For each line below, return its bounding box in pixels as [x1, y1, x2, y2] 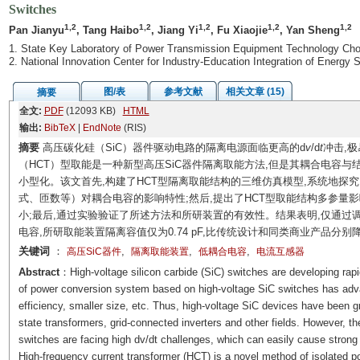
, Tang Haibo [76, 24, 139, 36]
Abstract [18, 266, 59, 278]
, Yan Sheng [279, 24, 340, 36]
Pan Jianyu [8, 24, 64, 36]
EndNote [82, 122, 121, 133]
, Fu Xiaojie [210, 24, 268, 36]
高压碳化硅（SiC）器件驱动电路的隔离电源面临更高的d [39, 141, 305, 153]
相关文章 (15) [225, 86, 284, 97]
